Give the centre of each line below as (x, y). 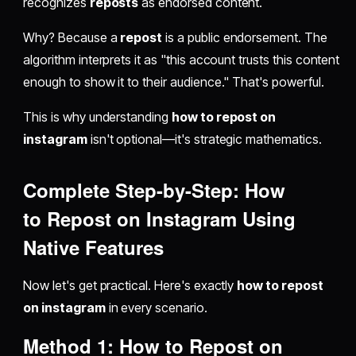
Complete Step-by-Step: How (155, 190)
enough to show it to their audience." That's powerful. (174, 82)
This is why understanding (97, 117)
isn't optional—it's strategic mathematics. (204, 139)
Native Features (94, 248)
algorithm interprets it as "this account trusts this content (182, 60)
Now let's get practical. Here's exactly (130, 286)
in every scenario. (156, 308)
